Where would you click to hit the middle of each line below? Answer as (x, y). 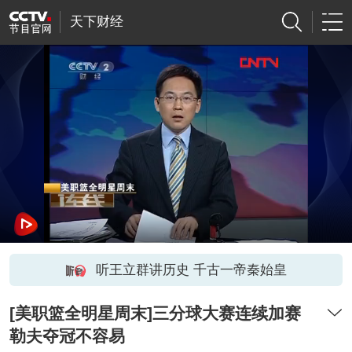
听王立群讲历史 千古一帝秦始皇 (191, 269)
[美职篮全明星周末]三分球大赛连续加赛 (155, 313)
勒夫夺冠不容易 (67, 336)
